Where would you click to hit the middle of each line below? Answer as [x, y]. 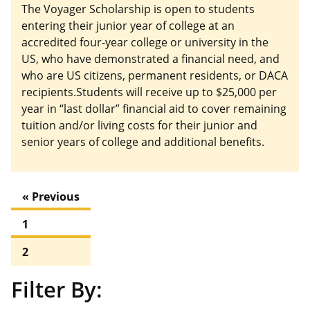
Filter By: [57, 289]
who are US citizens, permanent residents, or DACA [155, 75]
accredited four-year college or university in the [145, 42]
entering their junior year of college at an [128, 25]
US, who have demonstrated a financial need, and [151, 58]
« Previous [51, 196]
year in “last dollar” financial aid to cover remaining [154, 108]
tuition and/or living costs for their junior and [139, 125]
